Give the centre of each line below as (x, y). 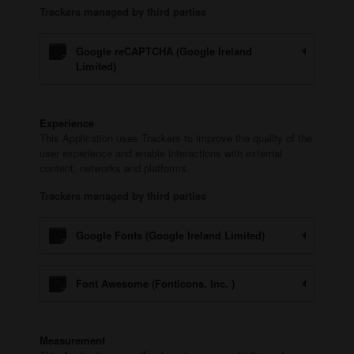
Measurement (72, 340)
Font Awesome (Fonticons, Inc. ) (155, 283)
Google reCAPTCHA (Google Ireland (164, 51)
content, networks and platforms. (115, 168)
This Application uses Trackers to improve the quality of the (176, 137)
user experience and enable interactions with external (161, 153)
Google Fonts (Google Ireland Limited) (170, 235)
